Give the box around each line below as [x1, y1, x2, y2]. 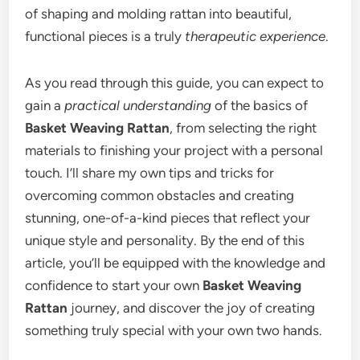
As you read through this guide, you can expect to [25, 75, 325, 91]
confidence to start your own [25, 277, 203, 293]
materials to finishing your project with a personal [25, 142, 324, 158]
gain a [25, 97, 65, 113]
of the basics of [211, 97, 309, 113]
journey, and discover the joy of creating [67, 300, 316, 316]
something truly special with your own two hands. [25, 322, 323, 338]
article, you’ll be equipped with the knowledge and [25, 255, 326, 271]
